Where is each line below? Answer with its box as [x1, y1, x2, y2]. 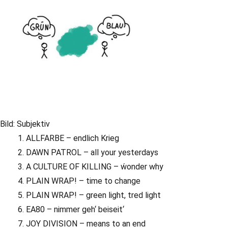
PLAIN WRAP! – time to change [26, 176, 141, 186]
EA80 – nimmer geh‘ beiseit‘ [26, 205, 125, 215]
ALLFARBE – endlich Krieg [26, 133, 120, 144]
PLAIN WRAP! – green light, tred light [26, 190, 161, 201]
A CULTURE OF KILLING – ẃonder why [26, 162, 164, 172]
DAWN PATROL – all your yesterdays [26, 148, 159, 158]
